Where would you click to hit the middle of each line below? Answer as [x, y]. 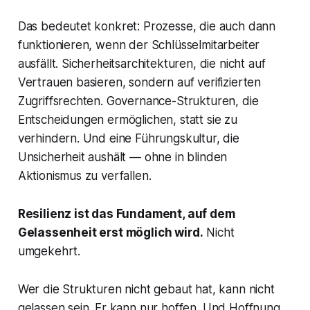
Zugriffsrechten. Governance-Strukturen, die [138, 101]
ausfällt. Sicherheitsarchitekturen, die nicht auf [142, 64]
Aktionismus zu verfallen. [84, 176]
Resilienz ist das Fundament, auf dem [126, 214]
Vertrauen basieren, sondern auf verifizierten [139, 83]
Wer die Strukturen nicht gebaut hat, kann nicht [146, 290]
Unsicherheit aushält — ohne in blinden [122, 157]
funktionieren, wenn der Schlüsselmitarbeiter [139, 45]
